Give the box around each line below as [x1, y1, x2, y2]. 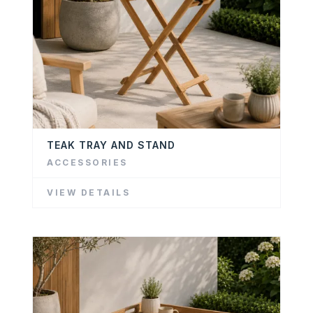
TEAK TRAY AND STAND [47, 138, 175, 151]
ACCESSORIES [47, 156, 128, 168]
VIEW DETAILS [47, 187, 130, 198]
